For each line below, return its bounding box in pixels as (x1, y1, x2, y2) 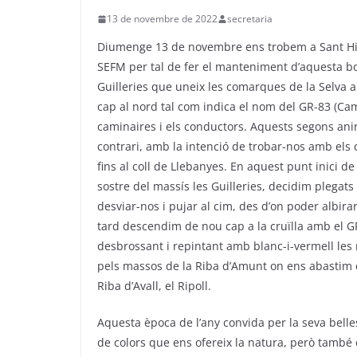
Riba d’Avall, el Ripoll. (97, 278, 211, 294)
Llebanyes (171, 159, 224, 175)
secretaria (227, 12, 273, 26)
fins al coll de (97, 159, 171, 175)
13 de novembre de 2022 (107, 12, 218, 26)
